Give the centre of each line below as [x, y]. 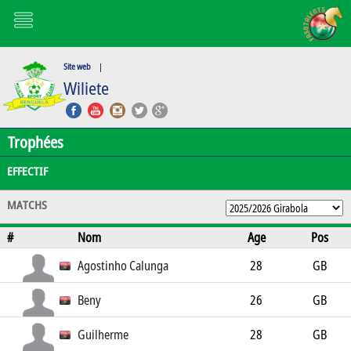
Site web [77, 66]
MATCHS [27, 204]
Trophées [36, 142]
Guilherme [103, 335]
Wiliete [86, 88]
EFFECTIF [27, 171]
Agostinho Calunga [123, 266]
